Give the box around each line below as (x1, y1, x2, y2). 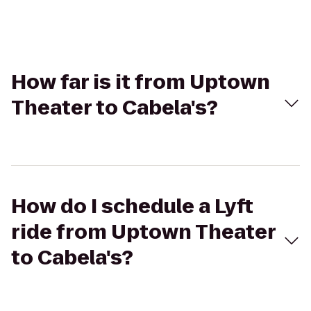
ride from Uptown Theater (11, 219, 276, 246)
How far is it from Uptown (11, 69, 270, 96)
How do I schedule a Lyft (11, 193, 253, 220)
